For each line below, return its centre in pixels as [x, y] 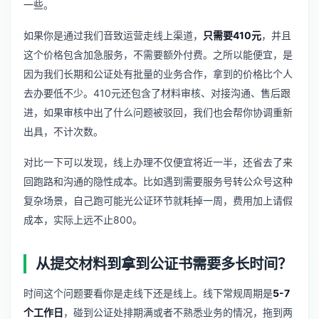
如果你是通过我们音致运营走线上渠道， [113, 36]
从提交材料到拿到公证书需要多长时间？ [163, 264]
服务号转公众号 [238, 182]
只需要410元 [232, 36]
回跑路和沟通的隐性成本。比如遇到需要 [113, 182]
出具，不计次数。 [63, 132]
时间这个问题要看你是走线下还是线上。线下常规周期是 [148, 293]
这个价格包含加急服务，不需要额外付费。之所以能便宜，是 [158, 55]
